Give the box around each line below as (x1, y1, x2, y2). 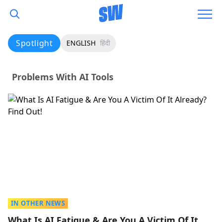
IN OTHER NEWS (11, 199, 65, 208)
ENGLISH (66, 38, 96, 48)
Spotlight (16, 38, 53, 49)
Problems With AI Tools (12, 71, 113, 83)
